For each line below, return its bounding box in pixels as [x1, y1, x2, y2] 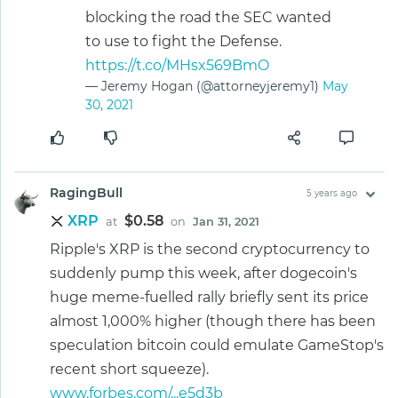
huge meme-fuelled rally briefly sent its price [50, 289, 369, 306]
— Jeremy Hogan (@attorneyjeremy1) [85, 78, 322, 95]
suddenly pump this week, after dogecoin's [50, 265, 357, 283]
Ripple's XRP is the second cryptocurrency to [50, 241, 370, 259]
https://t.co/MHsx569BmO [85, 57, 269, 75]
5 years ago [306, 188, 357, 199]
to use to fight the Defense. [85, 33, 282, 51]
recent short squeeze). [50, 361, 209, 378]
